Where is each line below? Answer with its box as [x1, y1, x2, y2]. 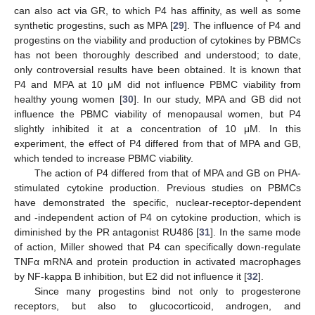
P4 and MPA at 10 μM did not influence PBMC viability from [14, 78, 301, 90]
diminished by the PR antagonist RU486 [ [14, 226, 199, 238]
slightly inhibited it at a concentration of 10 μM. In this [14, 122, 301, 134]
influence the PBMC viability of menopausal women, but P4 [14, 108, 301, 120]
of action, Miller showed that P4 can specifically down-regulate [14, 240, 301, 252]
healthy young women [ [14, 93, 122, 105]
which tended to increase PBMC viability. [14, 152, 193, 164]
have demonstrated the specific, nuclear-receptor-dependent [14, 196, 301, 208]
